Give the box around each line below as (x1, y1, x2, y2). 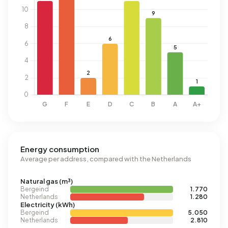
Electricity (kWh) (20, 201, 75, 209)
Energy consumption (20, 144, 99, 154)
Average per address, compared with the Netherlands (20, 155, 191, 163)
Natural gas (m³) (20, 177, 73, 185)
